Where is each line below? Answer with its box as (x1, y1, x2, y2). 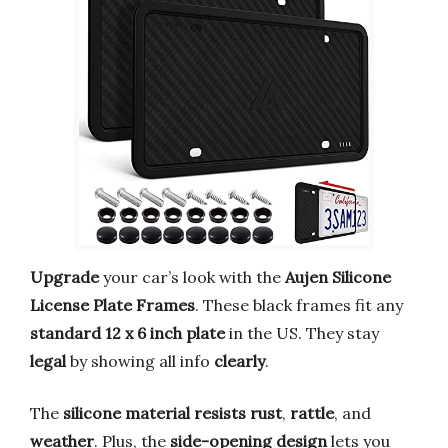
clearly (214, 350, 265, 371)
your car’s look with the (99, 266, 285, 287)
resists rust (194, 402, 282, 423)
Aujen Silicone (285, 266, 391, 287)
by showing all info (66, 350, 214, 371)
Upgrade (30, 266, 99, 287)
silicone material (63, 402, 190, 423)
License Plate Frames (30, 294, 195, 315)
